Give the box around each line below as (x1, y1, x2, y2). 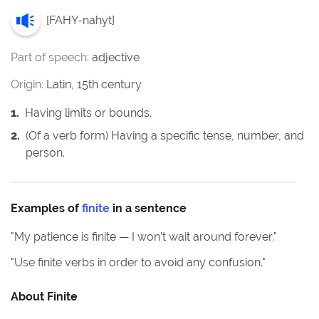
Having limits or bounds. (25, 106, 152, 120)
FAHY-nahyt (49, 14, 112, 27)
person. (26, 146, 65, 159)
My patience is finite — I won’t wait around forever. (14, 230, 273, 244)
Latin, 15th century (46, 78, 142, 91)
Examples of (11, 202, 79, 215)
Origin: (11, 78, 46, 91)
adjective (92, 51, 140, 64)
